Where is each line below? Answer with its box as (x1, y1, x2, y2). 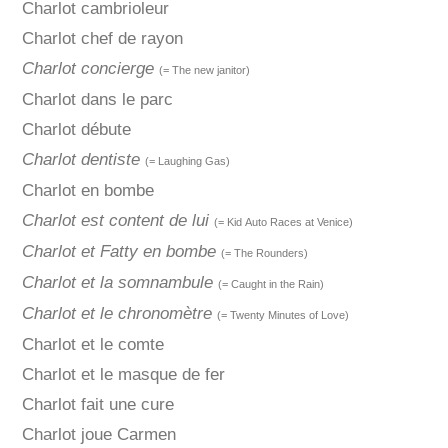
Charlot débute (21, 120, 131, 140)
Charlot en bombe (21, 181, 154, 201)
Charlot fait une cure (21, 395, 174, 415)
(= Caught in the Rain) (217, 278, 324, 291)
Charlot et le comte (21, 335, 164, 355)
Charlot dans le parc (21, 90, 173, 110)
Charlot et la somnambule (21, 273, 213, 293)
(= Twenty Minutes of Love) (216, 309, 349, 322)
